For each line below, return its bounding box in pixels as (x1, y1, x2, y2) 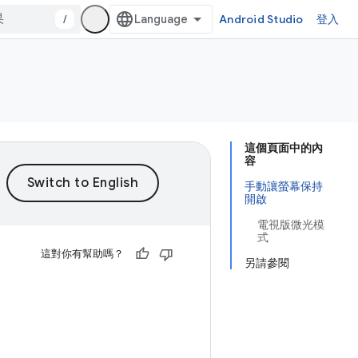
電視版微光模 (257, 217, 324, 232)
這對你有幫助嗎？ (41, 247, 124, 261)
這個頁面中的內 (245, 141, 323, 155)
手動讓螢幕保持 (245, 179, 323, 193)
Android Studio (219, 12, 304, 26)
